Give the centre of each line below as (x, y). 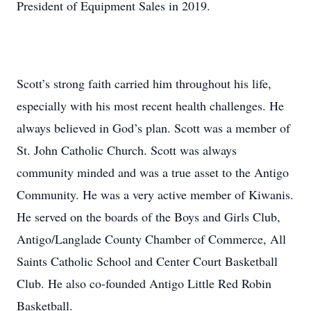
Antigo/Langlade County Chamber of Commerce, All (151, 239)
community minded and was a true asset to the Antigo (153, 172)
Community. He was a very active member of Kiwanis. (155, 194)
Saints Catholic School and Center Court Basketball (147, 261)
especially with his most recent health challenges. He (150, 106)
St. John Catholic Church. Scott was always (127, 150)
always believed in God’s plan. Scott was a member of (153, 128)
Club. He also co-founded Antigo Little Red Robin (144, 283)
